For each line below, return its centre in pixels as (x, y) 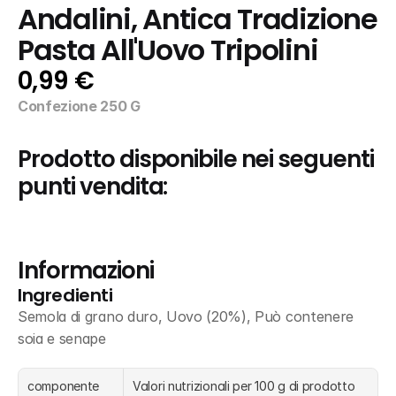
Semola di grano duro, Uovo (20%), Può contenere (186, 316)
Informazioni (86, 270)
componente (64, 386)
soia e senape (62, 339)
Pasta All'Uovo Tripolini (168, 50)
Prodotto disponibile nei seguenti (196, 159)
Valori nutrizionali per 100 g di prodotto (244, 386)
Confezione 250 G (79, 106)
